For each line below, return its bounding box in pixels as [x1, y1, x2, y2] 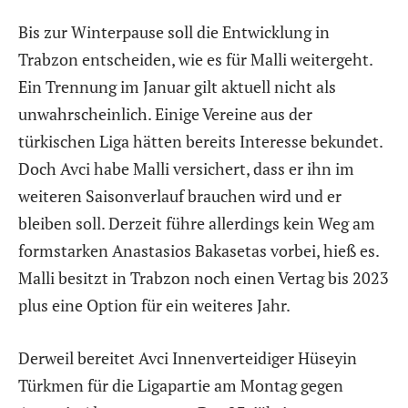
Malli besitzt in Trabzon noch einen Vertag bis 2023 [18, 267, 389, 290]
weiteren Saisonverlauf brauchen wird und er [18, 185, 342, 208]
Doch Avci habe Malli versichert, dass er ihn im [18, 158, 354, 180]
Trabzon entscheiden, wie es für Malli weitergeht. [18, 48, 372, 71]
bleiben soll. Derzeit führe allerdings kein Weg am [18, 212, 375, 235]
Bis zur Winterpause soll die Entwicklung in [18, 21, 330, 44]
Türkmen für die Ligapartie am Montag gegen [18, 373, 343, 396]
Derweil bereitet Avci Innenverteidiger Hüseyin [18, 346, 357, 369]
